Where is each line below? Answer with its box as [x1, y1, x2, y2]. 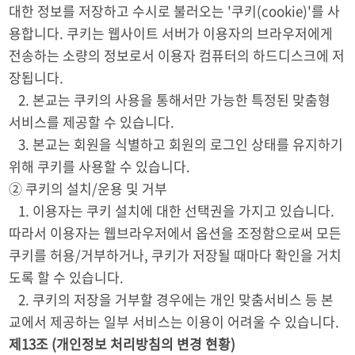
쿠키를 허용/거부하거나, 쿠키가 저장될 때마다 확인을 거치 [9, 245, 342, 265]
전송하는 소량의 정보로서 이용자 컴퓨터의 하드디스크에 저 [9, 45, 345, 65]
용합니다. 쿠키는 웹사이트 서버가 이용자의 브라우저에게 [9, 23, 334, 43]
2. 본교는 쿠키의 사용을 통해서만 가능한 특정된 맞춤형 [9, 90, 331, 109]
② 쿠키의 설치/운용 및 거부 [9, 178, 168, 198]
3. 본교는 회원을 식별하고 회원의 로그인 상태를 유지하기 [9, 134, 344, 154]
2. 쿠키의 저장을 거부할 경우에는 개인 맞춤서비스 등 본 [9, 289, 334, 309]
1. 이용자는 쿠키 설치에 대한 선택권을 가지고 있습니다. [9, 200, 335, 220]
